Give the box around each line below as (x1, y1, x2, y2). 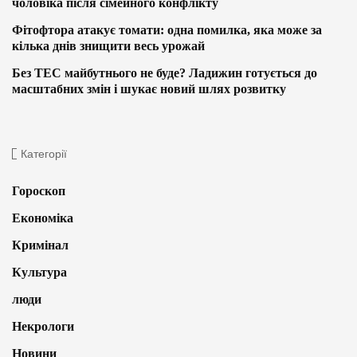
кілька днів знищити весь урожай (12, 38, 205, 53)
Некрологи (12, 319, 74, 333)
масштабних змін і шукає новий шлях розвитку (12, 81, 286, 96)
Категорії (21, 147, 67, 160)
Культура (12, 265, 67, 279)
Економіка (12, 210, 73, 225)
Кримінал (12, 237, 69, 252)
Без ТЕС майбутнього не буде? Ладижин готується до (12, 65, 317, 80)
